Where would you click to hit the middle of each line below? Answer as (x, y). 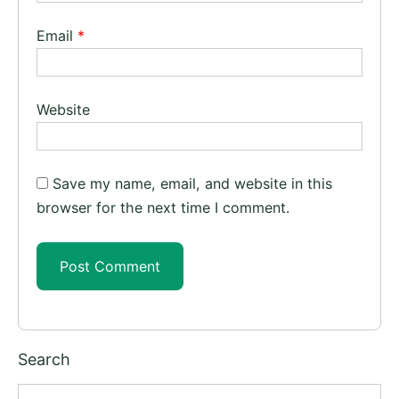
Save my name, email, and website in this (192, 184)
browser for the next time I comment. (163, 208)
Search (44, 359)
